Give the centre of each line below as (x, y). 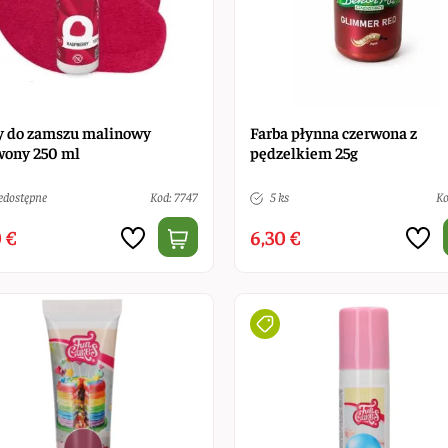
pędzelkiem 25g (303, 151)
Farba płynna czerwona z (333, 131)
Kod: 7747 (173, 196)
